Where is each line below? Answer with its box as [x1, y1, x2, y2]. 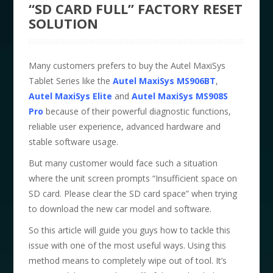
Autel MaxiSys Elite [29, 90, 113, 102]
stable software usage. [29, 135, 119, 147]
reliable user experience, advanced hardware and [29, 120, 221, 132]
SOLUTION [29, 13, 99, 32]
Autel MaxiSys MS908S [132, 90, 229, 102]
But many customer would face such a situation [29, 157, 218, 169]
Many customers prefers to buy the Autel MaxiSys [29, 59, 226, 71]
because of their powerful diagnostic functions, [43, 105, 232, 117]
